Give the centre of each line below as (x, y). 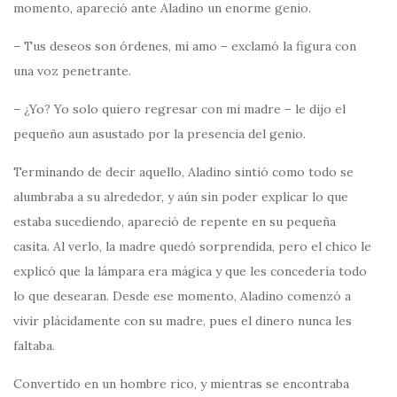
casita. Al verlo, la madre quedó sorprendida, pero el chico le (192, 246)
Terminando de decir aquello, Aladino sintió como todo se (183, 171)
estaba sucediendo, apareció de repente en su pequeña (175, 221)
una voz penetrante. (72, 70)
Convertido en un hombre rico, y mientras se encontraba (181, 383)
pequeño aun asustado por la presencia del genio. (160, 133)
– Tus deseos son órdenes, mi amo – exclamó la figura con (185, 46)
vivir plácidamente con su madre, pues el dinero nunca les (183, 320)
